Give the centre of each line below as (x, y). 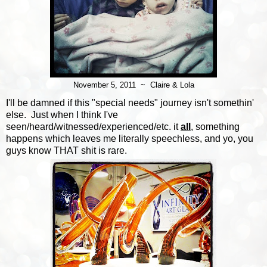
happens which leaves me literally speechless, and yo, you (130, 138)
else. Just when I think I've (62, 114)
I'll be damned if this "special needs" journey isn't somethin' (130, 103)
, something (215, 126)
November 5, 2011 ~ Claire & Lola (133, 86)
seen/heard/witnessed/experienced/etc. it (93, 126)
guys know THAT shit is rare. (66, 150)
